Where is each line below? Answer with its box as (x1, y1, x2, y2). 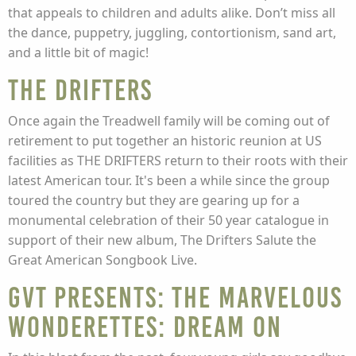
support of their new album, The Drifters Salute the (8, 231, 316, 249)
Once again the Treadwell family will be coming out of (8, 112, 330, 130)
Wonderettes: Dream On (8, 311, 282, 343)
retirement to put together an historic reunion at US (8, 132, 322, 149)
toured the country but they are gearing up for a (8, 192, 300, 209)
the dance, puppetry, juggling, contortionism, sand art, (8, 24, 336, 41)
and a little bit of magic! (8, 44, 149, 61)
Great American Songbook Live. (8, 251, 197, 269)
